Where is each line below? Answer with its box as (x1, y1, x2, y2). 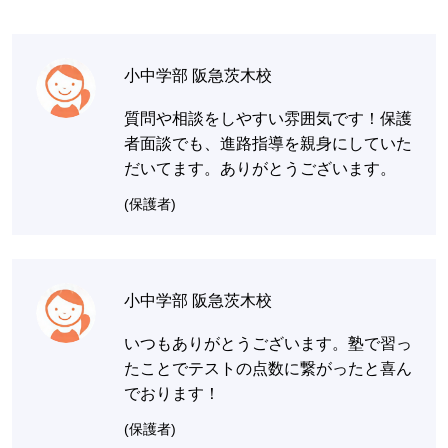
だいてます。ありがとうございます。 (124, 160, 396, 178)
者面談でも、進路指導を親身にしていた (124, 135, 412, 153)
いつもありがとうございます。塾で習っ (124, 335, 412, 353)
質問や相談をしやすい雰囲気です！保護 (124, 110, 412, 128)
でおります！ (124, 385, 220, 403)
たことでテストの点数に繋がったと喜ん (124, 360, 412, 378)
